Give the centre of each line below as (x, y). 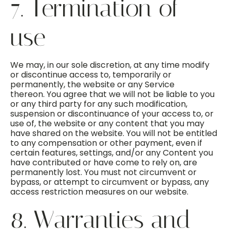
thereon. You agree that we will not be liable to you (112, 94)
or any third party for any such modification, (99, 104)
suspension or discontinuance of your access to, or (112, 114)
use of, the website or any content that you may (107, 123)
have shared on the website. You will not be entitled (114, 133)
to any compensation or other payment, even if (106, 143)
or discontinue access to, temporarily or (91, 75)
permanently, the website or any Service (92, 84)
